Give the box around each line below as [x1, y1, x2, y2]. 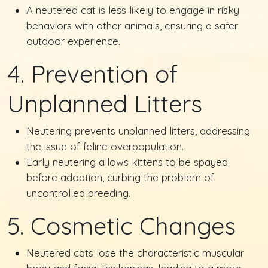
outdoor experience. [26, 35, 120, 47]
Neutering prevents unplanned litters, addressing [26, 124, 250, 137]
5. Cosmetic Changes [7, 211, 236, 240]
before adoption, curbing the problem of [26, 171, 214, 184]
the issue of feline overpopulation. [26, 140, 184, 153]
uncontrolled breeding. [26, 187, 130, 199]
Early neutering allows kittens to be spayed [26, 156, 228, 168]
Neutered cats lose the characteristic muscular [26, 246, 244, 259]
